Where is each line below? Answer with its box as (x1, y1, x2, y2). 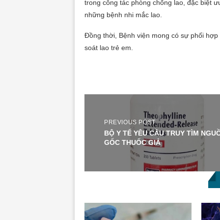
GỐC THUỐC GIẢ (104, 138, 161, 146)
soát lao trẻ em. (84, 44, 133, 52)
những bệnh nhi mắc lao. (84, 11, 162, 19)
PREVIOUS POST (104, 118, 156, 126)
